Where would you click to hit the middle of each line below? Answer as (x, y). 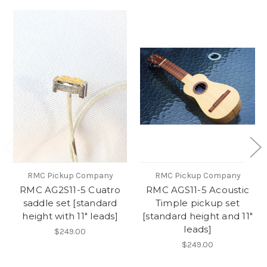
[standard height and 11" (198, 216)
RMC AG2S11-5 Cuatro (70, 190)
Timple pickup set (198, 203)
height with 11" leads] (70, 216)
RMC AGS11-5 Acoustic (198, 190)
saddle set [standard (70, 203)
